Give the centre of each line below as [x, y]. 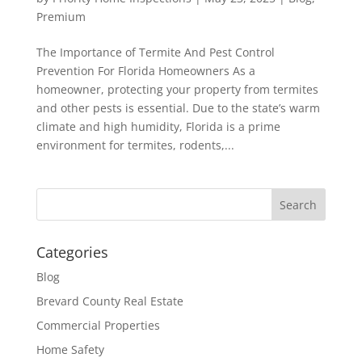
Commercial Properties [98, 325]
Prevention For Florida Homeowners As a [145, 70]
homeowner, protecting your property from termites [177, 89]
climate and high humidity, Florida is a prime [158, 126]
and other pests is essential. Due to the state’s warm [178, 107]
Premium [61, 16]
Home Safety [70, 349]
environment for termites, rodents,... [135, 145]
